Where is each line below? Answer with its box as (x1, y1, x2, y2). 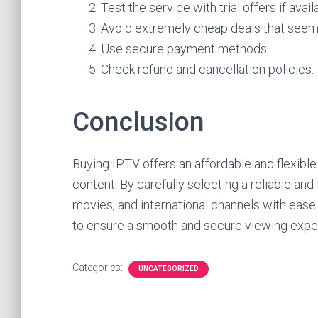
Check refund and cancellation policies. (101, 62, 314, 77)
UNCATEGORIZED (138, 265, 199, 273)
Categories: (72, 262, 125, 273)
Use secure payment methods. (101, 41, 269, 56)
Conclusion (72, 106, 204, 137)
